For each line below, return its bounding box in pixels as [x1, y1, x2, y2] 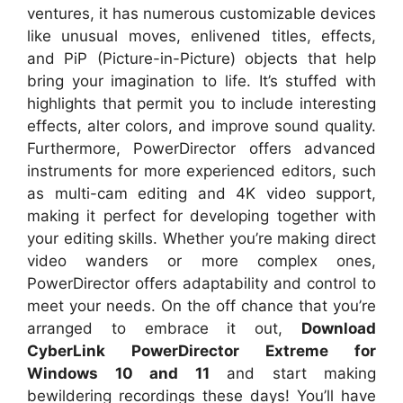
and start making [209, 363, 376, 382]
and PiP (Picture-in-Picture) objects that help [27, 49, 376, 67]
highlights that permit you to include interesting [27, 94, 376, 112]
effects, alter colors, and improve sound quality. [27, 116, 376, 135]
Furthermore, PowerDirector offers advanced [27, 139, 376, 157]
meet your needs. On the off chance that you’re [27, 296, 376, 315]
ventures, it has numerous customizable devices [27, 4, 376, 22]
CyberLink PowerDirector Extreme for [27, 341, 376, 360]
